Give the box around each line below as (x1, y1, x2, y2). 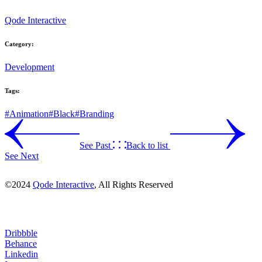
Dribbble (5, 227, 37, 238)
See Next (5, 150, 39, 161)
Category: (5, 40, 34, 47)
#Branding (75, 108, 114, 119)
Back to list (126, 140, 168, 150)
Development (5, 61, 54, 72)
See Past (80, 140, 111, 150)
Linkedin (5, 249, 38, 259)
